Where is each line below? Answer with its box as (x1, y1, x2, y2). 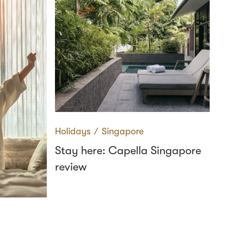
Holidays (55, 126, 91, 136)
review (55, 160, 87, 173)
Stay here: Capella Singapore (55, 144, 201, 157)
